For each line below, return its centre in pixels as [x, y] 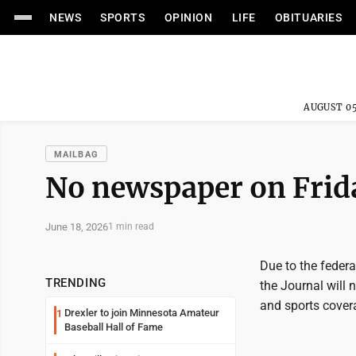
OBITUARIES [308, 17]
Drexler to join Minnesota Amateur [142, 313]
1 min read [131, 226]
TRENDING [76, 283]
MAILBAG [76, 155]
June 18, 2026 [77, 226]
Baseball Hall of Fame [114, 327]
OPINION [188, 17]
